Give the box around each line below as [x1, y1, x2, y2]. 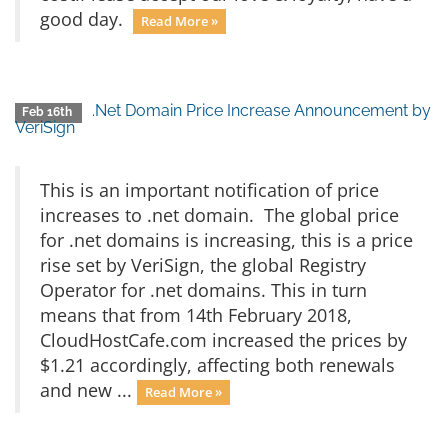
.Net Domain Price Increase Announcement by [92, 101, 432, 120]
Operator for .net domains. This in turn [40, 278, 367, 302]
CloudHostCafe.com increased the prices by [40, 328, 407, 352]
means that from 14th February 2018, [40, 303, 352, 327]
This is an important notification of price [40, 178, 379, 202]
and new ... [40, 378, 137, 402]
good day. [40, 7, 133, 31]
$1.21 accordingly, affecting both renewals [40, 353, 395, 377]
